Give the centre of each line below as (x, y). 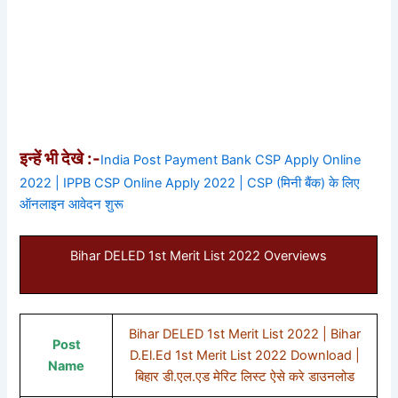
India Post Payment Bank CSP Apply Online (231, 160)
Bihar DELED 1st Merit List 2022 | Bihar (245, 334)
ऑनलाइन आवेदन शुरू (72, 205)
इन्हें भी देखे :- (60, 159)
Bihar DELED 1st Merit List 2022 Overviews (199, 256)
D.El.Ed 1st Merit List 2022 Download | (245, 356)
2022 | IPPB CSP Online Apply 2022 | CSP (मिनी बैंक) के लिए (190, 183)
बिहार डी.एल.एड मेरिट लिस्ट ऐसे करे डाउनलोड (245, 377)
